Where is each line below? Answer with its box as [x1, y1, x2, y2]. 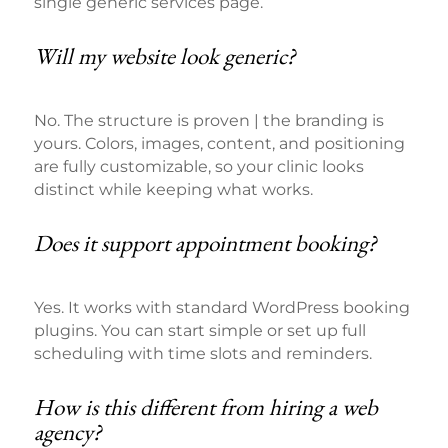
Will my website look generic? [33, 41, 296, 72]
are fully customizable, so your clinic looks [33, 157, 364, 177]
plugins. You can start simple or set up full [33, 321, 366, 341]
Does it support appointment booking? [33, 228, 377, 259]
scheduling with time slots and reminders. [33, 344, 372, 364]
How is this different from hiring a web [33, 392, 378, 423]
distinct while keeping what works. [33, 180, 313, 200]
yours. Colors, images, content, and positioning [33, 134, 405, 154]
